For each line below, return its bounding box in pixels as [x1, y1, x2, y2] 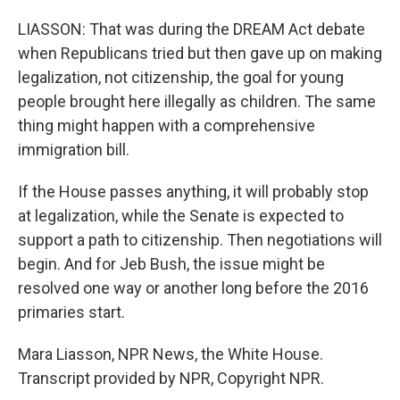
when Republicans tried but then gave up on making [18, 44, 382, 62]
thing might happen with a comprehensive [18, 116, 315, 135]
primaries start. [18, 303, 125, 321]
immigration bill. [18, 140, 129, 159]
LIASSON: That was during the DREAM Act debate [18, 20, 365, 38]
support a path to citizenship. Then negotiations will [18, 230, 382, 249]
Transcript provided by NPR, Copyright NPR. [18, 369, 324, 387]
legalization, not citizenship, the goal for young [18, 68, 344, 87]
